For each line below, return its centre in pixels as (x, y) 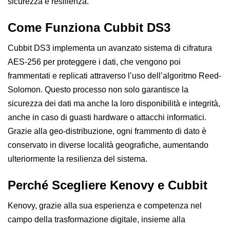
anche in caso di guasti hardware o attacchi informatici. (107, 117)
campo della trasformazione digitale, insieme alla (97, 219)
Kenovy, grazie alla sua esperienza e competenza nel (105, 205)
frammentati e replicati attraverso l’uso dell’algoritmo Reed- (114, 75)
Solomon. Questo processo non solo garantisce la (98, 89)
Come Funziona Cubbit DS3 (89, 27)
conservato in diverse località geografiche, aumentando (108, 145)
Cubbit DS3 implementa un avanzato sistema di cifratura (110, 48)
